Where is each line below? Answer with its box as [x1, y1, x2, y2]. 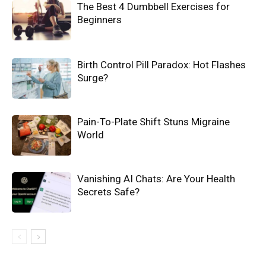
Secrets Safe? [77, 185, 140, 198]
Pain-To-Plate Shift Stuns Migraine [77, 115, 230, 128]
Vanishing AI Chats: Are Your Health [77, 172, 235, 185]
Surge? [77, 71, 108, 84]
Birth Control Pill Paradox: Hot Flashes [77, 58, 246, 71]
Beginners [77, 13, 122, 26]
